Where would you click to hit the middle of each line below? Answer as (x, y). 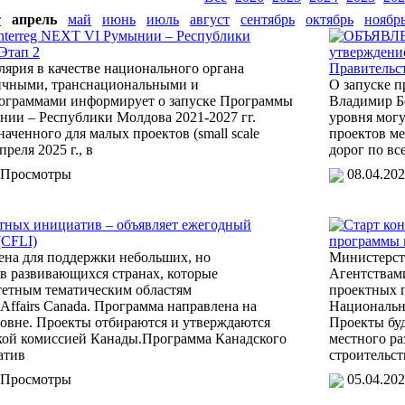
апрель (34, 19)
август (210, 19)
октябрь (330, 19)
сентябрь (268, 19)
